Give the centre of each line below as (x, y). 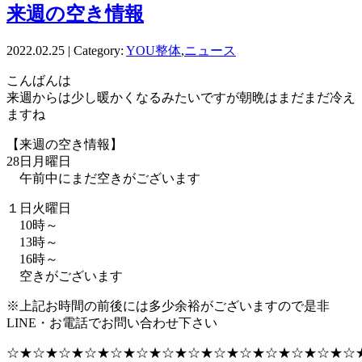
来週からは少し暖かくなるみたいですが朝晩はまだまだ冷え (181, 97)
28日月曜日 (39, 161)
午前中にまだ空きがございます (103, 178)
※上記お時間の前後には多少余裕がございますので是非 (168, 305)
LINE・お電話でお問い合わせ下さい (112, 322)
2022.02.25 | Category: (66, 50)
